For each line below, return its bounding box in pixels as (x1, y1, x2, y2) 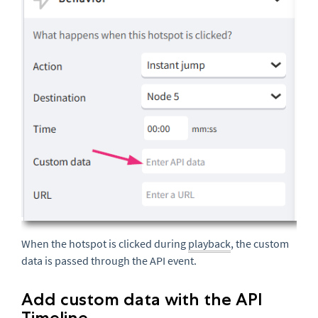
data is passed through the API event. (21, 253, 197, 268)
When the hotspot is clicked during (21, 236, 188, 251)
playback (188, 236, 231, 251)
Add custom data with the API (21, 289, 263, 310)
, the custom (231, 236, 289, 251)
